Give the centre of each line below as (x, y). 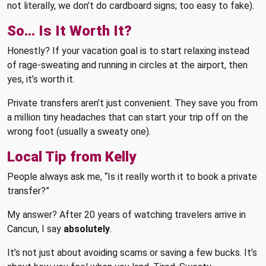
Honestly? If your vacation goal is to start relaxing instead (128, 51)
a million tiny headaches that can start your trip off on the (128, 118)
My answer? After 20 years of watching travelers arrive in (126, 215)
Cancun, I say (35, 229)
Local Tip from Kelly (72, 157)
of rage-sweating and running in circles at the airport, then (127, 65)
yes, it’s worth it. (41, 80)
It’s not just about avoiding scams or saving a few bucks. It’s (132, 253)
